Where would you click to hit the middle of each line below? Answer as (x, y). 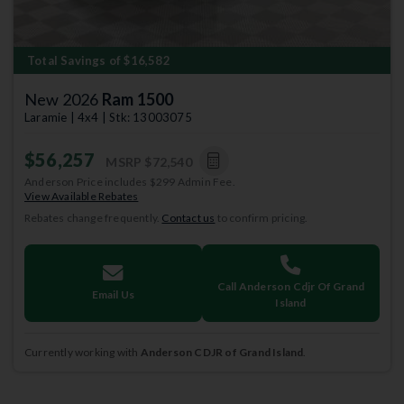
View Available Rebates (82, 196)
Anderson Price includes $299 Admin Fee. (130, 181)
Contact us (188, 217)
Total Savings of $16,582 (99, 60)
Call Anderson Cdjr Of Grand (291, 286)
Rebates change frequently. (93, 217)
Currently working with (83, 352)
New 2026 (63, 99)
